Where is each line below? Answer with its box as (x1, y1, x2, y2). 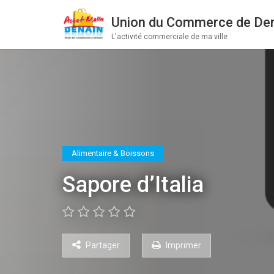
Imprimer (164, 240, 201, 250)
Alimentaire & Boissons (72, 149, 154, 158)
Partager (86, 240, 120, 250)
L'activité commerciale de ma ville (111, 32, 228, 41)
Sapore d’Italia (62, 172, 204, 198)
